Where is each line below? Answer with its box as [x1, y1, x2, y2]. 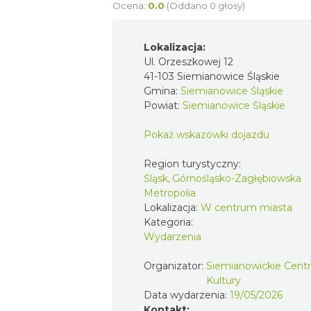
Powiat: [144, 99, 183, 112]
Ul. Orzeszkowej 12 [144, 55, 233, 68]
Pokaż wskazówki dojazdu [144, 128, 269, 141]
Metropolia [144, 186, 196, 199]
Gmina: [144, 84, 180, 97]
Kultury [206, 274, 241, 287]
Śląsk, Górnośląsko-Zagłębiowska [144, 171, 301, 185]
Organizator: [144, 259, 206, 272]
